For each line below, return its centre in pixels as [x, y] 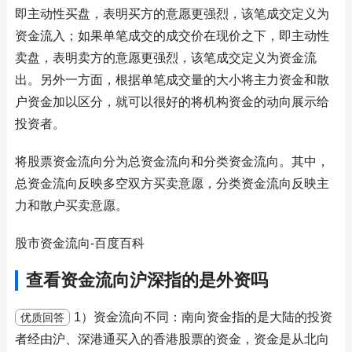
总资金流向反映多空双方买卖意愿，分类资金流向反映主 [172, 183]
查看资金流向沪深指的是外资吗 [147, 280]
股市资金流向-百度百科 [79, 243]
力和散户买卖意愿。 [71, 205]
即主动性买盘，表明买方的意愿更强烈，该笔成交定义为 [172, 14]
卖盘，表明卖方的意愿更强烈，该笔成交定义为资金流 [165, 58]
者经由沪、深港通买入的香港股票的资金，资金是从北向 [172, 339]
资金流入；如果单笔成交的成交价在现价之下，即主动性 [172, 36]
